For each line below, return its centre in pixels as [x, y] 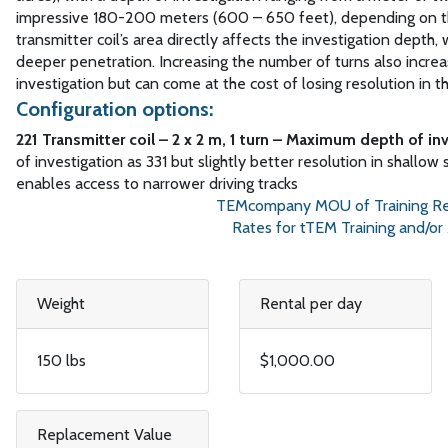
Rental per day [310, 304]
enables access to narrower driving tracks [156, 184]
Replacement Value [104, 435]
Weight [60, 304]
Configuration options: [114, 109]
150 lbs [61, 361]
